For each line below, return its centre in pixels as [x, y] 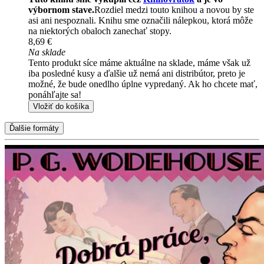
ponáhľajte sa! [55, 95]
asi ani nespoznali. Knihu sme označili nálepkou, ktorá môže [141, 21]
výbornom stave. [61, 10]
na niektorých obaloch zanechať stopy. [100, 31]
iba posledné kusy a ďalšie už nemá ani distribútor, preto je [137, 74]
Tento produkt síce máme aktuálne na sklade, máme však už [139, 63]
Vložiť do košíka [61, 107]
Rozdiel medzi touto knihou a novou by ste [174, 10]
